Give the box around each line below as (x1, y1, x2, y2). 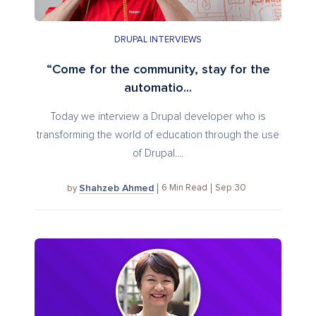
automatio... (124, 81, 192, 95)
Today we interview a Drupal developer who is (50, 111, 266, 122)
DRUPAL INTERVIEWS (114, 35, 202, 44)
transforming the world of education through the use (37, 129, 279, 140)
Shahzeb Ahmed (78, 183, 154, 193)
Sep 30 (214, 183, 246, 193)
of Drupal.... (133, 147, 183, 159)
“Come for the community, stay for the (46, 63, 270, 76)
